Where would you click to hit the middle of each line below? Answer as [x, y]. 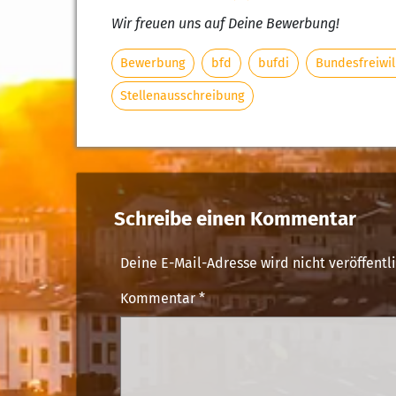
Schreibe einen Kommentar [235, 218]
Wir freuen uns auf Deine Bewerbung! [225, 23]
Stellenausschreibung [183, 96]
